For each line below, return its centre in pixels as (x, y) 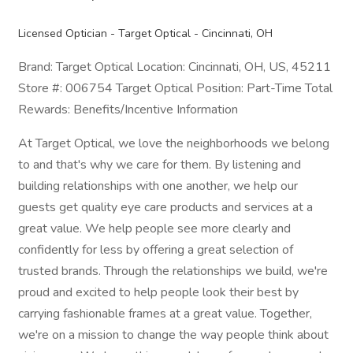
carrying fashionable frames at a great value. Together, (165, 314)
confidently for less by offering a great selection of (156, 250)
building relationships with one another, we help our (158, 186)
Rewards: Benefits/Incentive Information (128, 110)
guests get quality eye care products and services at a (165, 207)
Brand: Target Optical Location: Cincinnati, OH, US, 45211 (175, 67)
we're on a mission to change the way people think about (173, 335)
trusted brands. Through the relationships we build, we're (173, 271)
